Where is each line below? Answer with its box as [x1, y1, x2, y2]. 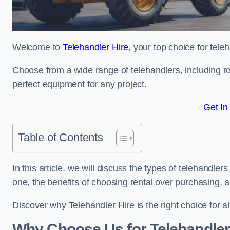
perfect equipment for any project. [12, 79, 147, 89]
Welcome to [12, 42, 63, 52]
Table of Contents [18, 131, 103, 144]
